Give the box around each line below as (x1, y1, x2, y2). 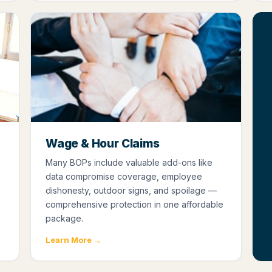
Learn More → (46, 235, 101, 245)
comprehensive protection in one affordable (46, 199, 223, 210)
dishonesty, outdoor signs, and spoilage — (46, 185, 217, 196)
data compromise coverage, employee (46, 171, 202, 182)
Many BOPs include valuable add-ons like (46, 157, 212, 168)
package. (46, 213, 83, 224)
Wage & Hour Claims (46, 137, 160, 151)
